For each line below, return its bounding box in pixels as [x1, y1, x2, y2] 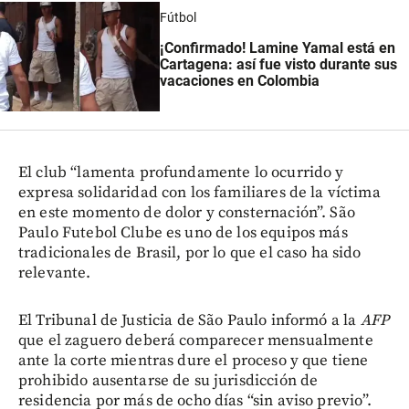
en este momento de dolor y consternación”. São [18, 203, 355, 224]
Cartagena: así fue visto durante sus [159, 56, 397, 74]
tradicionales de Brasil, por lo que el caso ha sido [18, 243, 362, 264]
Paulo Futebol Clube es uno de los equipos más [18, 223, 348, 244]
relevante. [18, 263, 91, 284]
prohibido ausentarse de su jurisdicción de [18, 371, 319, 392]
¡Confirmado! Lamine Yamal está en [159, 39, 395, 58]
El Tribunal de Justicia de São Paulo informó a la [18, 310, 361, 331]
